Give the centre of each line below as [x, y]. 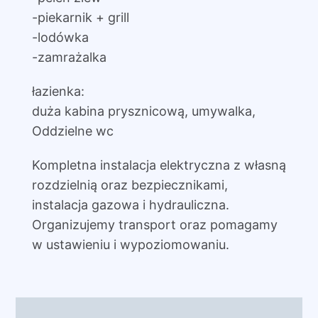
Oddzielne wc [72, 131]
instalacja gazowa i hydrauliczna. [130, 205]
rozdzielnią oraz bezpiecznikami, [130, 185]
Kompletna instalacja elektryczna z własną [159, 165]
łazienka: [58, 92]
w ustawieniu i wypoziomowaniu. [130, 245]
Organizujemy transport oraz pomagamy [154, 225]
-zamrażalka [69, 57]
